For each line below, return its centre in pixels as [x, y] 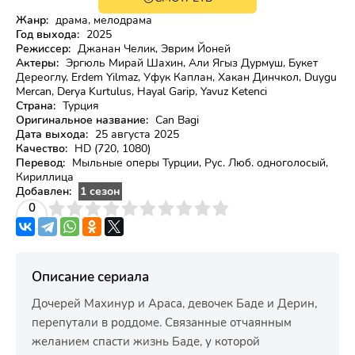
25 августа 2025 [136, 134]
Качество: [42, 149]
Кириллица [45, 177]
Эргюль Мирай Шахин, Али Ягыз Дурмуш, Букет [190, 63]
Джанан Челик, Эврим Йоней [153, 49]
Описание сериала [90, 277]
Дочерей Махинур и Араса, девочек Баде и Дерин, [174, 303]
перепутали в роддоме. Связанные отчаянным [162, 323]
